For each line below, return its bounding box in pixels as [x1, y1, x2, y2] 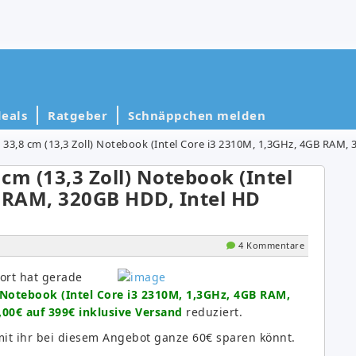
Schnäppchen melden [128, 106, 265, 123]
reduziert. [182, 304, 242, 319]
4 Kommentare [238, 238, 304, 251]
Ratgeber [48, 106, 107, 123]
